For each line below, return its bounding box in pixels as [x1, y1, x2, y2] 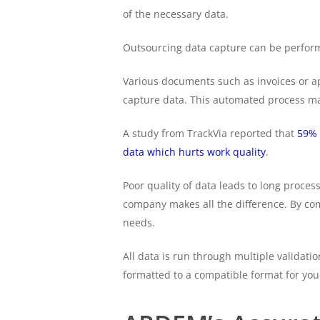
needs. [123, 216, 155, 229]
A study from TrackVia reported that [123, 126, 297, 140]
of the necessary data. [123, 7, 229, 21]
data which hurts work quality [123, 145, 266, 159]
